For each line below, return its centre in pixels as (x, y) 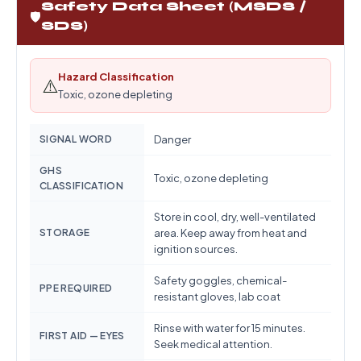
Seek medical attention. (213, 344)
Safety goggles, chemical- (220, 280)
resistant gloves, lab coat (217, 297)
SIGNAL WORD (76, 139)
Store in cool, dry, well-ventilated (235, 217)
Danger (172, 139)
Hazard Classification (116, 77)
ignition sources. (196, 249)
